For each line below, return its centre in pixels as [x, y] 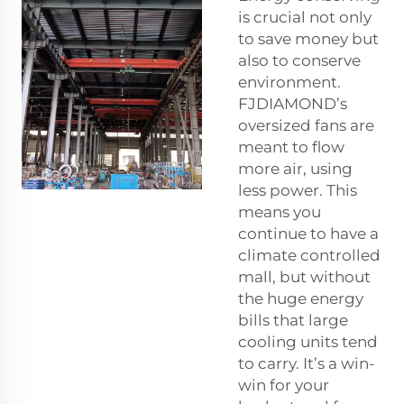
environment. [289, 83]
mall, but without [304, 277]
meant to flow [291, 147]
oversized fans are [306, 126]
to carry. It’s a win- [307, 364]
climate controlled [309, 256]
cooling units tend [308, 342]
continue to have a [308, 234]
